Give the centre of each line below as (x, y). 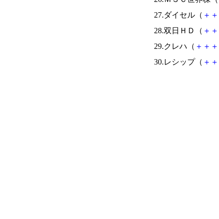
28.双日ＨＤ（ (178, 31)
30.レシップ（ (178, 62)
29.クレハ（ (175, 46)
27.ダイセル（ (178, 15)
